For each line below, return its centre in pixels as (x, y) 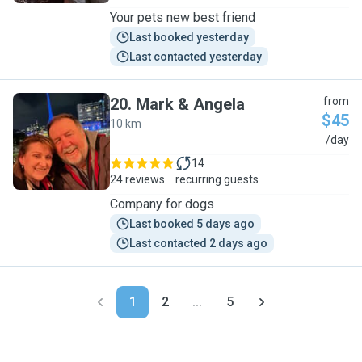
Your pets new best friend (183, 17)
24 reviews (137, 179)
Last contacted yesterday (196, 57)
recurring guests (217, 179)
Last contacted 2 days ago (198, 243)
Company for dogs (162, 204)
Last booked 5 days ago (192, 224)
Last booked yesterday (189, 37)
